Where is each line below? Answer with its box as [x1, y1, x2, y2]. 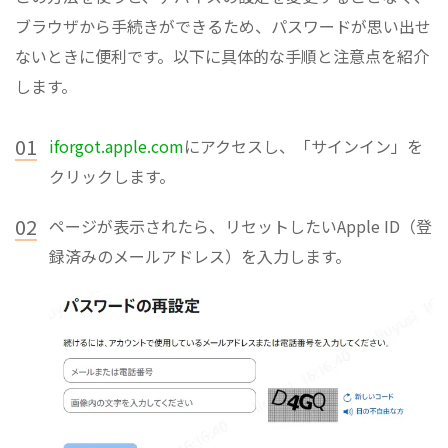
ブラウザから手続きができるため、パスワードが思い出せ [15, 14, 431, 39]
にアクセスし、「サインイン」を [184, 134, 423, 159]
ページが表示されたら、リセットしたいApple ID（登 [49, 214, 432, 239]
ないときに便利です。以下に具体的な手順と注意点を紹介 [15, 44, 429, 69]
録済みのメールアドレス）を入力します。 [49, 244, 351, 269]
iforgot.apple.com [49, 134, 184, 159]
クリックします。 [49, 164, 175, 189]
